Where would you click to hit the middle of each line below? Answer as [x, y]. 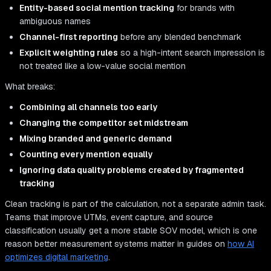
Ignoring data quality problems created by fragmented [132, 170]
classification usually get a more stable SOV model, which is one [131, 231]
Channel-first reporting [69, 37]
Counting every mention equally [86, 155]
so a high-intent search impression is [191, 53]
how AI [241, 244]
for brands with [204, 8]
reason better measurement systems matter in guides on [116, 244]
